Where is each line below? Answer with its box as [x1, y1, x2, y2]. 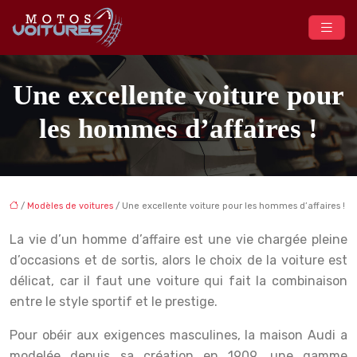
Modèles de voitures [27, 200, 113, 211]
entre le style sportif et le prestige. [10, 293, 218, 309]
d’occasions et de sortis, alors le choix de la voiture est [10, 252, 347, 268]
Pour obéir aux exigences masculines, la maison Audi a [10, 327, 347, 343]
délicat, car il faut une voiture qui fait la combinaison [10, 273, 347, 288]
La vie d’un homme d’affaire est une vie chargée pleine [10, 231, 347, 247]
